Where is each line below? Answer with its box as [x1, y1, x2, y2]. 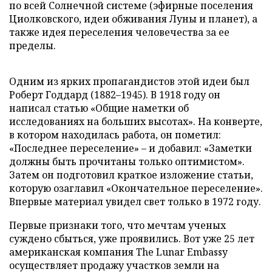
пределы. [9, 39, 56, 52]
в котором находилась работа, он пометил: [9, 128, 221, 141]
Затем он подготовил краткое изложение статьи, [9, 168, 253, 182]
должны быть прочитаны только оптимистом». [9, 155, 245, 168]
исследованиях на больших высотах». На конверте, [9, 115, 262, 128]
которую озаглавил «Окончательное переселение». [9, 182, 263, 195]
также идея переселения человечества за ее [9, 25, 229, 39]
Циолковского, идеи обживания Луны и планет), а [9, 12, 257, 25]
